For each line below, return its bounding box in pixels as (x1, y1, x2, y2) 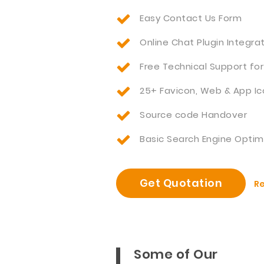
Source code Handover (140, 108, 247, 121)
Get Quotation (139, 176, 223, 190)
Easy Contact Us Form (140, 12, 242, 24)
